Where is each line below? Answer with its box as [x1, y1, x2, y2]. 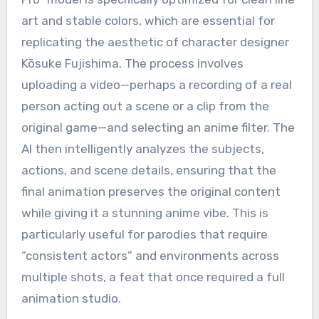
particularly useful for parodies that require [21, 226, 268, 241]
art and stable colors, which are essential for [21, 13, 275, 28]
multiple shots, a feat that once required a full [21, 269, 285, 284]
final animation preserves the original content [21, 184, 281, 199]
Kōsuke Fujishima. [21, 56, 122, 70]
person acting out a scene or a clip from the [21, 98, 269, 113]
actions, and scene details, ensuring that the [21, 162, 276, 177]
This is [229, 205, 268, 220]
